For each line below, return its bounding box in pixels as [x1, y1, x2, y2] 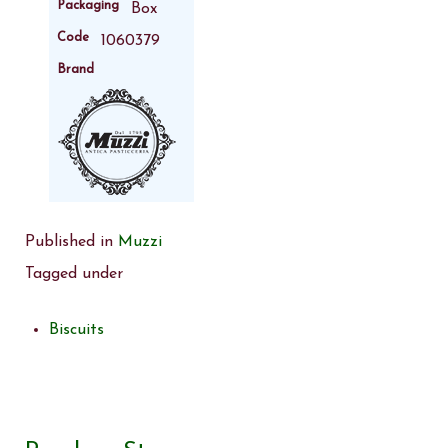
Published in [25, 234, 113, 251]
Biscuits [49, 322, 104, 339]
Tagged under [25, 266, 123, 283]
